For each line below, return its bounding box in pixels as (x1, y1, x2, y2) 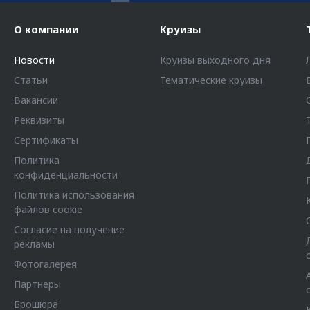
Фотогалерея (14, 257, 77, 271)
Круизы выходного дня (160, 53, 271, 67)
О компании (14, 22, 79, 37)
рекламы (14, 237, 55, 251)
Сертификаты (14, 134, 78, 147)
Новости (14, 53, 55, 67)
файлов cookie (14, 203, 82, 217)
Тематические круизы (160, 73, 262, 87)
